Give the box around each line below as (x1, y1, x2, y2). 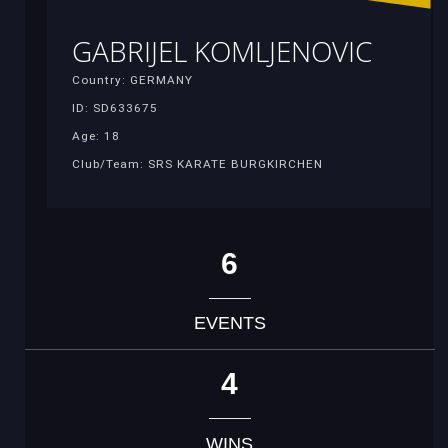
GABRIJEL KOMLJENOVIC (72, 32, 372, 71)
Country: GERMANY (72, 73, 193, 88)
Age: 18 (72, 129, 120, 144)
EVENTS (193, 313, 266, 334)
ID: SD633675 (72, 101, 158, 116)
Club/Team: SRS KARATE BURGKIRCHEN (72, 157, 323, 172)
